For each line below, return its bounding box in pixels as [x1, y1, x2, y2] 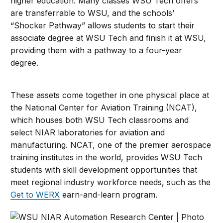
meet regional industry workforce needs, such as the [10, 177, 211, 188]
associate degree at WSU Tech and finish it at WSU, [10, 33, 207, 43]
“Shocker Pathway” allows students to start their [10, 20, 195, 31]
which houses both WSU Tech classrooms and [10, 115, 189, 125]
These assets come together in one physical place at [10, 90, 210, 101]
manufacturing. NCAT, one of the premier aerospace [10, 140, 212, 150]
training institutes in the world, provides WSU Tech [10, 152, 203, 163]
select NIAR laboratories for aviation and [10, 127, 165, 138]
